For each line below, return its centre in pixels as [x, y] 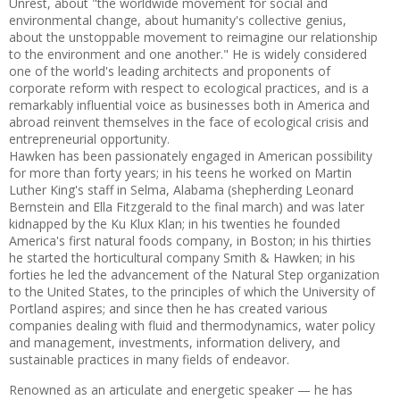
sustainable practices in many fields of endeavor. [149, 359]
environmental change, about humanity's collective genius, [178, 20]
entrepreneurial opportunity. [89, 139]
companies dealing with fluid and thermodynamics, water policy [192, 325]
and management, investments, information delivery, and [175, 342]
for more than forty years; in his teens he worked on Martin [180, 173]
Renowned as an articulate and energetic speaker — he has [181, 390]
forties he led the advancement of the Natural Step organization [194, 275]
